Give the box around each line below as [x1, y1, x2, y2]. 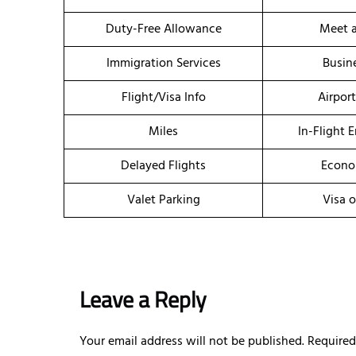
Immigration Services [106, 53, 221, 75]
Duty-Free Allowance [105, 19, 222, 41]
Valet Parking [126, 190, 200, 211]
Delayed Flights [121, 156, 206, 177]
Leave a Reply [79, 282, 207, 317]
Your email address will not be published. [79, 331, 304, 353]
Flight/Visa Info [121, 87, 206, 109]
